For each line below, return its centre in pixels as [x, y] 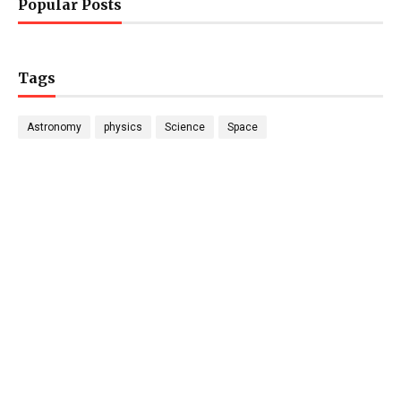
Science [185, 127]
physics [123, 127]
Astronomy [54, 127]
